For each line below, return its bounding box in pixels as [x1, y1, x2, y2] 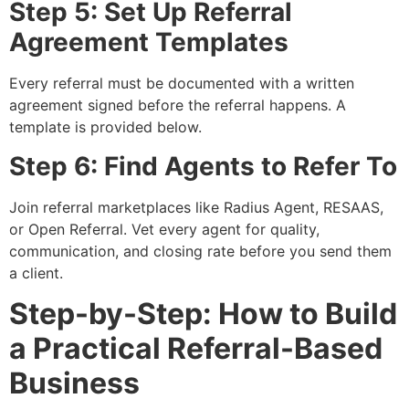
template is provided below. [9, 118, 202, 137]
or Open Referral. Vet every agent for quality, [9, 219, 320, 238]
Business [9, 365, 140, 402]
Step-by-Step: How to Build [9, 296, 397, 332]
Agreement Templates [9, 26, 288, 58]
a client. [9, 263, 63, 282]
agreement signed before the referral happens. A [9, 96, 346, 115]
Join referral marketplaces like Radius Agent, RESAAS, [9, 197, 383, 216]
